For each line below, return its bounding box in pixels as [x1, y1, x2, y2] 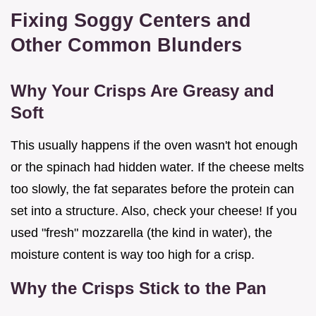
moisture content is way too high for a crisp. [11, 247, 255, 262]
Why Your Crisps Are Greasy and [11, 80, 274, 100]
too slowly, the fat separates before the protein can [11, 181, 294, 196]
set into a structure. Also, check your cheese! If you [11, 203, 297, 218]
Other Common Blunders [11, 33, 242, 56]
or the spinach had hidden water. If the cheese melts [11, 159, 304, 174]
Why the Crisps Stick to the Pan [11, 278, 267, 298]
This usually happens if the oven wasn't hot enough [11, 138, 298, 152]
